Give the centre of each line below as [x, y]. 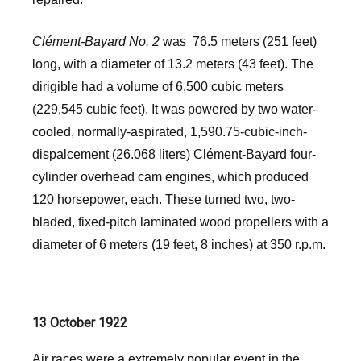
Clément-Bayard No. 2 [96, 41]
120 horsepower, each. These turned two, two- [164, 199]
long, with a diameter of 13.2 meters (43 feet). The [173, 64]
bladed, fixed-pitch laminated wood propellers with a [180, 222]
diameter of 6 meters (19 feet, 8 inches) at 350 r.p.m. [179, 245]
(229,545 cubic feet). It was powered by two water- [174, 109]
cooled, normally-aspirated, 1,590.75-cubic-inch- [170, 132]
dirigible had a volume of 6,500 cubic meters [158, 87]
